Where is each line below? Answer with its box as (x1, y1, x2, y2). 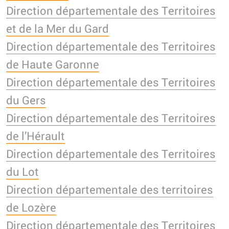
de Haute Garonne (6, 56, 99, 72)
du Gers (6, 92, 46, 107)
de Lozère (6, 199, 56, 215)
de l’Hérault (6, 128, 65, 143)
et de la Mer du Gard (6, 20, 109, 36)
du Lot (6, 164, 39, 179)
